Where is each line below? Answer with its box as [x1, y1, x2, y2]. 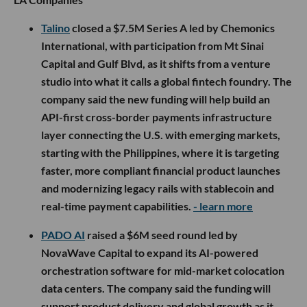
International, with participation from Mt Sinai [41, 38, 264, 52]
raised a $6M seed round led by [85, 228, 238, 241]
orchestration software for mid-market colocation [41, 263, 284, 277]
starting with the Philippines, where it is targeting [41, 145, 279, 159]
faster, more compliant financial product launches [41, 163, 280, 177]
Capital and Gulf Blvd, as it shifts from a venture [41, 56, 271, 70]
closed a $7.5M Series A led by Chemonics [70, 21, 275, 34]
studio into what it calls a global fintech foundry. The [41, 74, 292, 88]
